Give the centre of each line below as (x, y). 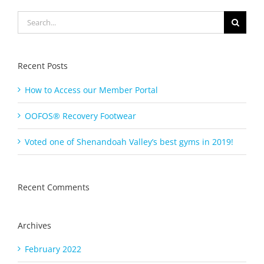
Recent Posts (43, 66)
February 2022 (53, 249)
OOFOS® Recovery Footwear (80, 115)
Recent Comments (54, 187)
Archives (34, 225)
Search (31, 18)
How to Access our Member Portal (91, 90)
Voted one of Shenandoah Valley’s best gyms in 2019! (129, 141)
